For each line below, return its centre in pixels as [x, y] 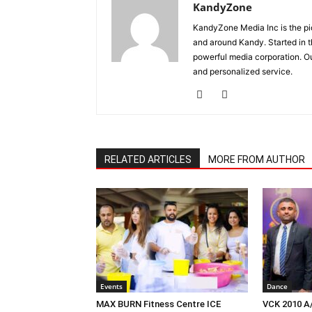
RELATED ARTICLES [148, 159]
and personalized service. [243, 71]
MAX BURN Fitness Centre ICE [158, 304]
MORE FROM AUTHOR [257, 159]
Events [111, 286]
